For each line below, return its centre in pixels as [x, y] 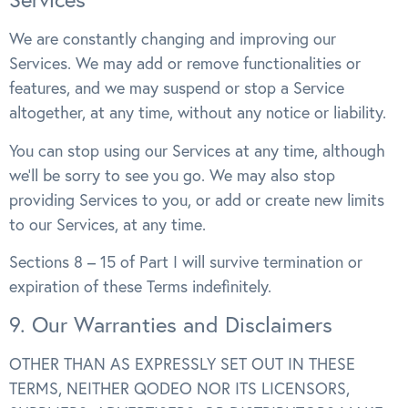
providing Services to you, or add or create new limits [197, 199]
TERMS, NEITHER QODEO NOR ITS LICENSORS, [179, 389]
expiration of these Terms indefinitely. [140, 287]
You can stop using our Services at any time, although [197, 150]
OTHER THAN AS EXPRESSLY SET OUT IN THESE [182, 364]
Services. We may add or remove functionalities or [185, 64]
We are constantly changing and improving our [173, 39]
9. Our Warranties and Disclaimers [171, 325]
